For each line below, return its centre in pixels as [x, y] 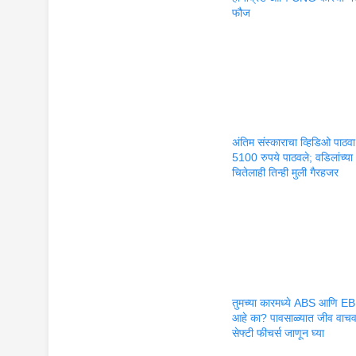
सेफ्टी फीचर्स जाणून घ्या [279, 333]
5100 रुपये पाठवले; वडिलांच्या [293, 158]
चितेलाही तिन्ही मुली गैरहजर [286, 173]
